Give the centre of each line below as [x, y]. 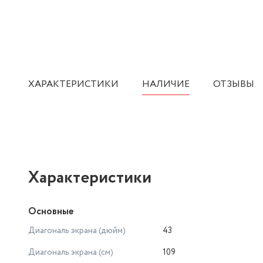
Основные [51, 212]
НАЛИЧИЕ [166, 84]
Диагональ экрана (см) [71, 252]
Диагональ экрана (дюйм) [77, 231]
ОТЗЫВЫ [234, 84]
